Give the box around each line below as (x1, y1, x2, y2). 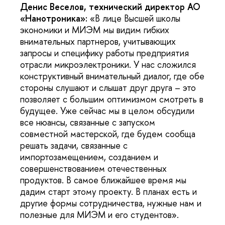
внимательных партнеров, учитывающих (20, 35, 176, 48)
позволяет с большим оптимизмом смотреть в (20, 93, 203, 106)
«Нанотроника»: (20, 12, 90, 25)
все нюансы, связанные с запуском (20, 116, 155, 129)
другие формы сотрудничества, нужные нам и (20, 197, 201, 210)
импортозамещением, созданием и (20, 151, 158, 164)
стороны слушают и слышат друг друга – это (20, 81, 196, 94)
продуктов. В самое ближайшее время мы (20, 174, 186, 187)
